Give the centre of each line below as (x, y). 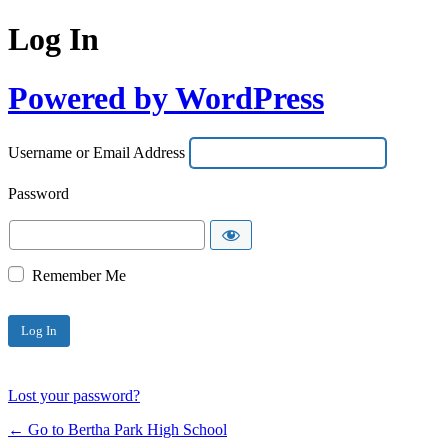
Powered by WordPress (166, 97)
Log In (53, 39)
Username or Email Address (96, 153)
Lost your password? (74, 395)
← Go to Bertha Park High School (117, 429)
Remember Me (79, 275)
